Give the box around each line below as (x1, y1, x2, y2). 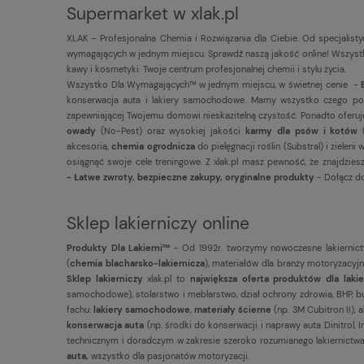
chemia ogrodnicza (111, 140, 195, 152)
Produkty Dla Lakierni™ (67, 241, 174, 253)
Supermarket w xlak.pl (67, 2, 239, 25)
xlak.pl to (142, 272, 190, 284)
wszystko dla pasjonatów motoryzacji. (91, 349, 249, 362)
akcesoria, (67, 140, 112, 152)
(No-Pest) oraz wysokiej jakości (100, 124, 246, 136)
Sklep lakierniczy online (67, 211, 249, 235)
